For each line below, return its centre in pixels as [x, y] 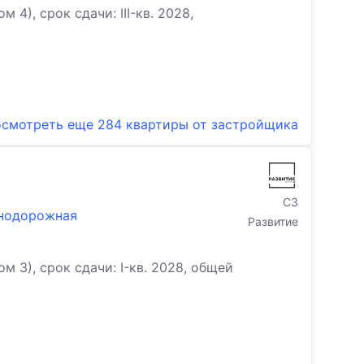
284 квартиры [143, 124]
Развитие [273, 221]
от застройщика [245, 124]
